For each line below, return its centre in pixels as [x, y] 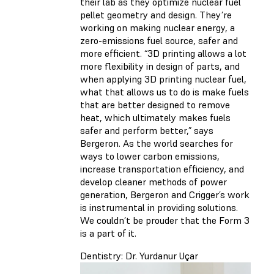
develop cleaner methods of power [154, 182]
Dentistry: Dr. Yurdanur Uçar [139, 256]
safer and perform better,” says [147, 131]
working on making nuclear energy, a [157, 28]
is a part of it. [108, 233]
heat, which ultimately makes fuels [155, 118]
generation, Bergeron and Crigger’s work [165, 195]
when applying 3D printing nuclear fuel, [163, 79]
